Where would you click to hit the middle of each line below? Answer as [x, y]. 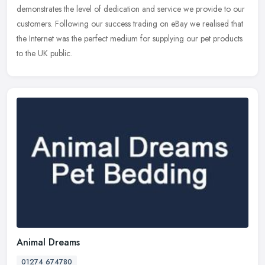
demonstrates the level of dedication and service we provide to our [131, 9]
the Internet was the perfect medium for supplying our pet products [130, 38]
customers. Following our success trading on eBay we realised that [130, 23]
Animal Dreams [48, 242]
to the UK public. [44, 53]
